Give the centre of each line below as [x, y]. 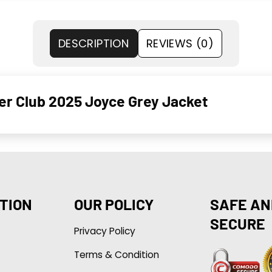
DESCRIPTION [93, 43]
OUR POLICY [114, 204]
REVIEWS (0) [180, 43]
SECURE [237, 223]
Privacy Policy [104, 231]
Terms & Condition [116, 254]
